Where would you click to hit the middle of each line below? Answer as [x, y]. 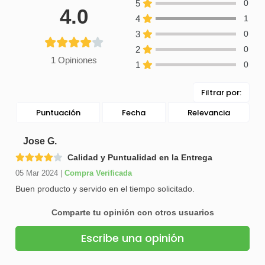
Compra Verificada [98, 173]
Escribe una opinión [132, 238]
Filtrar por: [221, 92]
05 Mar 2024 [37, 173]
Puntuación [59, 112]
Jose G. [40, 141]
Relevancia [209, 112]
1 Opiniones [74, 60]
